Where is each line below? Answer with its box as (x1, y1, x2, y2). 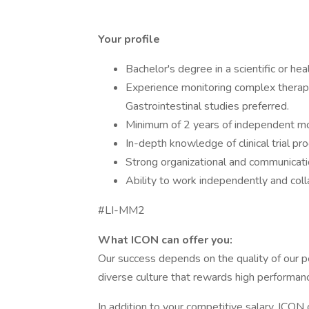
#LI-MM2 (98, 203, 145, 218)
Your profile (98, 32, 160, 47)
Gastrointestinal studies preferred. (126, 99, 289, 114)
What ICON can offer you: (98, 232, 232, 248)
